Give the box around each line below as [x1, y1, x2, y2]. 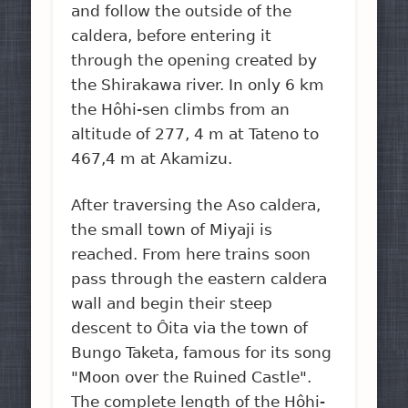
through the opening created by [71, 50, 318, 69]
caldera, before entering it [71, 25, 272, 45]
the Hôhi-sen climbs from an [71, 99, 291, 118]
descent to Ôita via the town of [71, 318, 309, 337]
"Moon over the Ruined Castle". [71, 367, 312, 386]
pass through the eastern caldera [71, 269, 328, 288]
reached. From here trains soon [71, 244, 311, 263]
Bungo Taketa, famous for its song [71, 342, 332, 362]
